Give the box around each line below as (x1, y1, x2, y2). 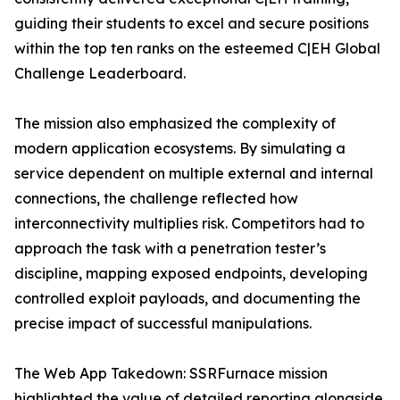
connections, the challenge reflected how (14, 189, 298, 207)
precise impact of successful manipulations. (14, 314, 312, 332)
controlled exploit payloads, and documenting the (14, 289, 361, 307)
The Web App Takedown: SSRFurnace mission (14, 364, 328, 382)
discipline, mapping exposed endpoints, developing (14, 264, 368, 282)
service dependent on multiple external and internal (14, 164, 373, 182)
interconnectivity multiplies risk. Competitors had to (14, 214, 364, 232)
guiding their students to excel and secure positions (14, 14, 369, 32)
